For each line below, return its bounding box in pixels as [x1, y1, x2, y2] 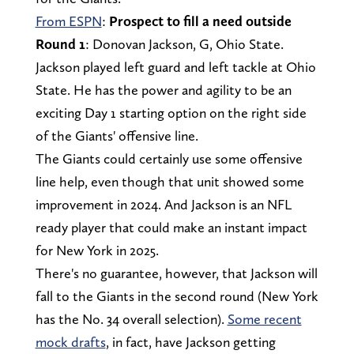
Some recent [227, 311, 302, 327]
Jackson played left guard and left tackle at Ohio [35, 58, 316, 75]
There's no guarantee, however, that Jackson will [35, 265, 318, 281]
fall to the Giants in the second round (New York [35, 288, 318, 304]
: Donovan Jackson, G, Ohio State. [85, 36, 284, 52]
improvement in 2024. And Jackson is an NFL [35, 196, 292, 213]
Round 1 [35, 36, 85, 52]
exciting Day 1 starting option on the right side [35, 104, 307, 121]
